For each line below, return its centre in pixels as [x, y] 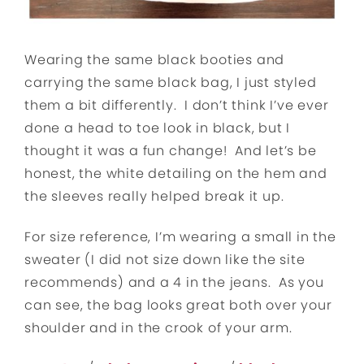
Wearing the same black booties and [155, 59]
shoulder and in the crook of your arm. [158, 327]
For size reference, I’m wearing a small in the [180, 236]
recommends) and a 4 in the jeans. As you [174, 282]
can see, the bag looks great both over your [178, 305]
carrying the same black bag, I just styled [171, 82]
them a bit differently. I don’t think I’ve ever [177, 105]
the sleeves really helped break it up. [154, 196]
